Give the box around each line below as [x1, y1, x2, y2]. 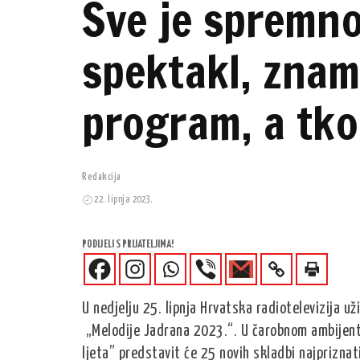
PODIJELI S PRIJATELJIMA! [82, 239, 174, 251]
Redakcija [82, 172, 121, 183]
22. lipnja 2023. [94, 194, 152, 206]
